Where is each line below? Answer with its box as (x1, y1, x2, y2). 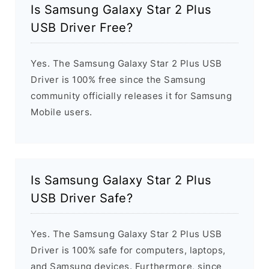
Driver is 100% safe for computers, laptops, (31, 244, 226, 256)
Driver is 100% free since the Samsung (31, 74, 206, 86)
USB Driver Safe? (31, 191, 133, 206)
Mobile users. (31, 106, 92, 118)
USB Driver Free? (31, 20, 133, 35)
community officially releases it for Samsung (31, 90, 232, 102)
